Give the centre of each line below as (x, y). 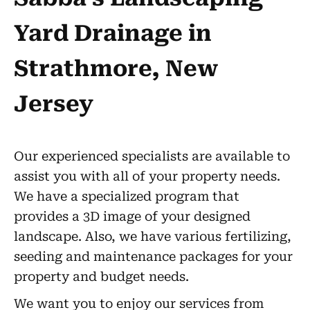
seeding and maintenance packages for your (153, 256)
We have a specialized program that (127, 196)
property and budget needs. (101, 276)
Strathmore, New (116, 69)
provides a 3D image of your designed (132, 216)
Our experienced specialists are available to (152, 156)
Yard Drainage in (113, 33)
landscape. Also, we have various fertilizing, (153, 236)
